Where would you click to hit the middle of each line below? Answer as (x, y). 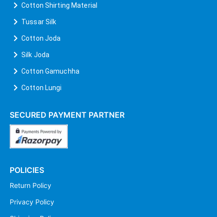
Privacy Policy (32, 201)
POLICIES (27, 170)
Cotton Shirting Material (60, 5)
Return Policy (31, 185)
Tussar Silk (39, 22)
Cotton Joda (41, 38)
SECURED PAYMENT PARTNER (67, 115)
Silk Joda (36, 54)
